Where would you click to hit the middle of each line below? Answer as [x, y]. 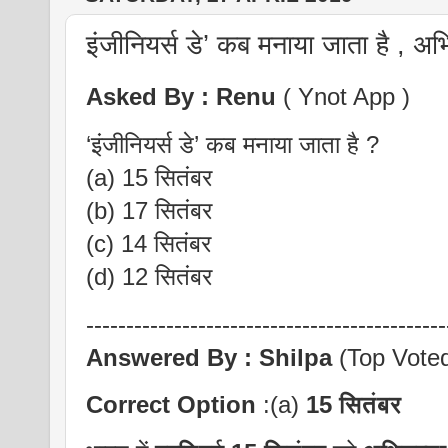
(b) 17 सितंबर [149, 210]
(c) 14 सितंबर [148, 243]
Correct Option [171, 405]
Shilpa [295, 357]
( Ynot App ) [343, 96]
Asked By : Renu [181, 96]
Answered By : [172, 357]
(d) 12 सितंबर [149, 276]
